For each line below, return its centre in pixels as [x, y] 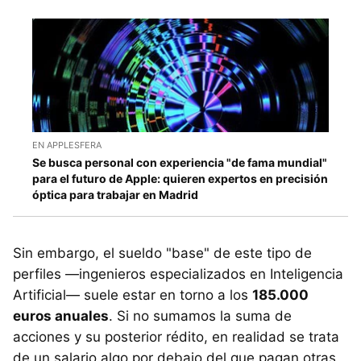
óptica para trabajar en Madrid [115, 194]
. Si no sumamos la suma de [200, 315]
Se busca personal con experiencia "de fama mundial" [180, 162]
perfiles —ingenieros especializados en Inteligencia [178, 274]
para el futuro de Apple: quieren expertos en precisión [180, 178]
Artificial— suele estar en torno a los [133, 295]
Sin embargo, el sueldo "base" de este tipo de [162, 253]
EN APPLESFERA [67, 145]
